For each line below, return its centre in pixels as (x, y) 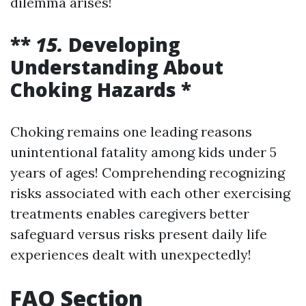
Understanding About (117, 67)
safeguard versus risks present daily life (139, 234)
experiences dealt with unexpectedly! (131, 255)
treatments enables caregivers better (130, 214)
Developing (124, 45)
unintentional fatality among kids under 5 (143, 152)
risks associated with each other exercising (150, 193)
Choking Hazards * (101, 90)
